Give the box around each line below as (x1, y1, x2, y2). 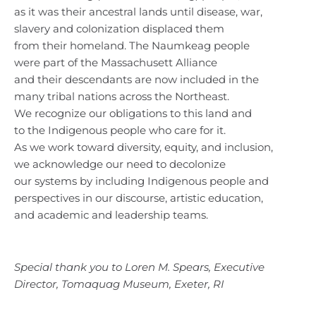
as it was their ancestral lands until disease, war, (14, 5, 262, 19)
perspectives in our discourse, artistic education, (14, 191, 263, 205)
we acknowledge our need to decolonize (14, 157, 226, 171)
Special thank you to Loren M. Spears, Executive (14, 260, 265, 274)
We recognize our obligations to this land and (14, 107, 252, 121)
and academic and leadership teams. (14, 208, 208, 222)
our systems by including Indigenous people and (14, 174, 269, 188)
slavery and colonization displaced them (14, 22, 224, 36)
